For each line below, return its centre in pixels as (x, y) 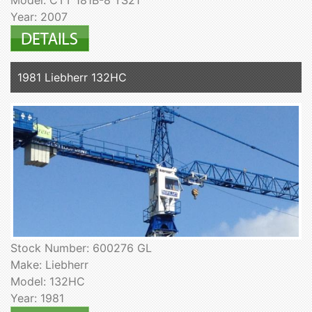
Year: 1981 (37, 298)
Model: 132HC (48, 281)
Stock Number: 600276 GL (81, 248)
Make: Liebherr (49, 264)
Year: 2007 (39, 16)
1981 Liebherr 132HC (72, 77)
